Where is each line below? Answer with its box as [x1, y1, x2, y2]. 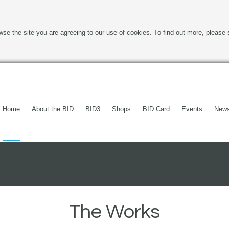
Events [181, 105, 202, 113]
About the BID [32, 105, 74, 113]
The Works [69, 202, 160, 222]
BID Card [143, 105, 170, 113]
